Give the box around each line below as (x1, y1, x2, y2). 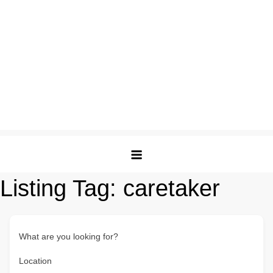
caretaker (123, 175, 220, 201)
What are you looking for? (19, 232, 118, 241)
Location (19, 256, 52, 266)
